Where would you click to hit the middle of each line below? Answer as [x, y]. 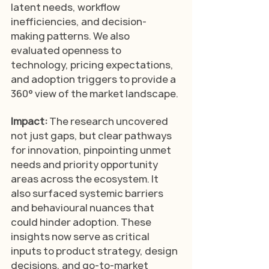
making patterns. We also [71, 36]
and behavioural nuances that [83, 207]
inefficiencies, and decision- [79, 21]
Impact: [30, 121]
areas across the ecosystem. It [86, 179]
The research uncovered [110, 121]
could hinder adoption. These [82, 222]
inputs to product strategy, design [95, 251]
